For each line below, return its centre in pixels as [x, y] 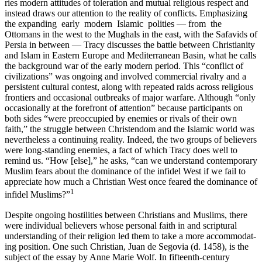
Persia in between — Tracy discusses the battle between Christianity [130, 45]
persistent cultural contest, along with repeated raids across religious [129, 87]
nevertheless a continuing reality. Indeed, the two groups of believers [131, 140]
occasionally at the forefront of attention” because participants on [124, 108]
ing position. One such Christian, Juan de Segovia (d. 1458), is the [127, 246]
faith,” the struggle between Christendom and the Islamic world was [130, 129]
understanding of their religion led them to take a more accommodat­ [130, 236]
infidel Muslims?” [37, 195]
